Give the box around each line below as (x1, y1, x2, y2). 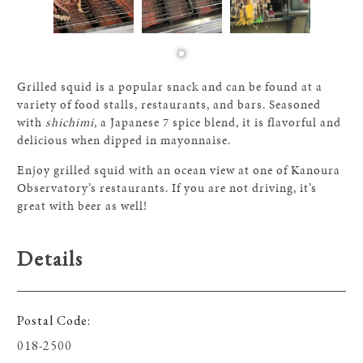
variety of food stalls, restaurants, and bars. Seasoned (17, 96, 322, 113)
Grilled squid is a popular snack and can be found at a (17, 78, 323, 95)
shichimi (45, 113, 95, 130)
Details (17, 244, 84, 272)
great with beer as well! (17, 197, 148, 214)
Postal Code (17, 311, 88, 329)
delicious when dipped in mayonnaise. (17, 131, 232, 148)
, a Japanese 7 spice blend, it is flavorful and (94, 113, 342, 130)
